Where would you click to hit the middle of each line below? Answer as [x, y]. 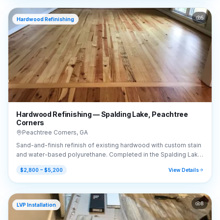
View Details [184, 170]
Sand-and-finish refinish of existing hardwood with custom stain [109, 145]
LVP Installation [36, 205]
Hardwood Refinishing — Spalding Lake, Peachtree [102, 114]
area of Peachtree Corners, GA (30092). [73, 164]
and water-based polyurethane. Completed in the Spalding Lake [109, 154]
